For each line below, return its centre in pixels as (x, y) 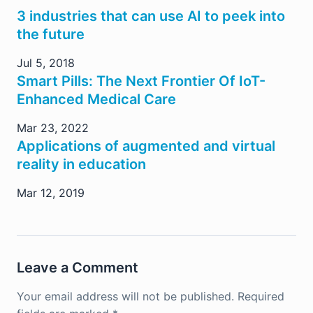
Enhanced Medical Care (96, 100)
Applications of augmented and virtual (146, 146)
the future (51, 35)
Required (261, 297)
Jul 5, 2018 (46, 63)
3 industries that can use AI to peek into (151, 16)
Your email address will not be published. (125, 297)
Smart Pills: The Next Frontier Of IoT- (141, 81)
